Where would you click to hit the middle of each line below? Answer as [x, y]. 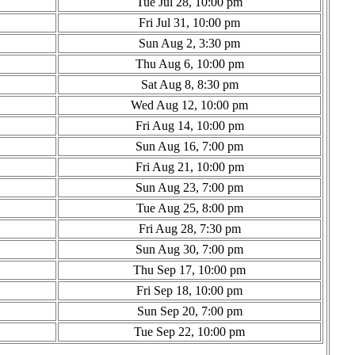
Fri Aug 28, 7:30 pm [189, 228]
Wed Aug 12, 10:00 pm [189, 105]
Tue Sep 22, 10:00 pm [189, 331]
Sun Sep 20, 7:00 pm [189, 311]
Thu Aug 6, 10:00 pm [189, 63]
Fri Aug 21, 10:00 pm [189, 166]
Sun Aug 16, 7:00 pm [189, 146]
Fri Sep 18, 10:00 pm [189, 290]
